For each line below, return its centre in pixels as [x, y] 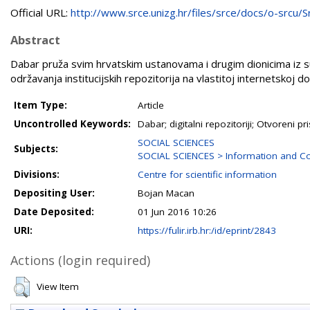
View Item [58, 286]
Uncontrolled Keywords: [72, 124]
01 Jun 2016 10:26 [177, 212]
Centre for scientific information [207, 174]
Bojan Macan [166, 193]
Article [151, 105]
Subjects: [36, 149]
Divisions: [37, 174]
